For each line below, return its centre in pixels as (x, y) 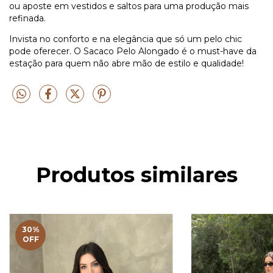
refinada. (27, 18)
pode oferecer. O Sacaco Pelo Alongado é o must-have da (133, 51)
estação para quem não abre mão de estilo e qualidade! (126, 63)
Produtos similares (136, 175)
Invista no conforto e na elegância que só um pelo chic (126, 39)
